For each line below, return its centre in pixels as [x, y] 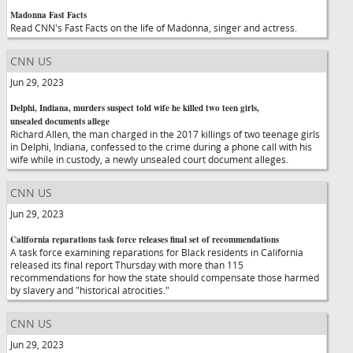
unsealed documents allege [60, 121]
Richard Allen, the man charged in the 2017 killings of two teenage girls [165, 134]
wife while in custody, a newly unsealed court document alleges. [149, 159]
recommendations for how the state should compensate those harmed [165, 277]
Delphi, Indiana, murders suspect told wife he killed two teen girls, [135, 108]
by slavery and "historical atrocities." [90, 290]
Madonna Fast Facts [48, 15]
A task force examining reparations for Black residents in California [157, 252]
